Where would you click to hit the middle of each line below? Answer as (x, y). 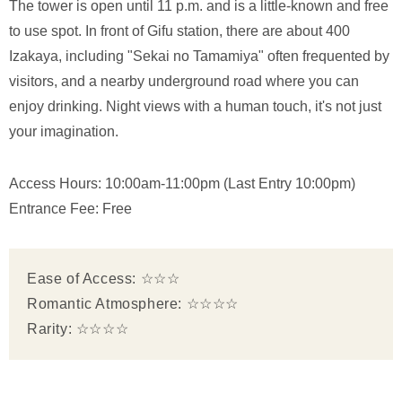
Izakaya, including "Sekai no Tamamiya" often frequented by (199, 56)
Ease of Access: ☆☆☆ (104, 278)
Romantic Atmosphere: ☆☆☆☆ (133, 303)
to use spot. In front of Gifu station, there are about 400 (179, 31)
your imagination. (64, 131)
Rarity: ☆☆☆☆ (78, 328)
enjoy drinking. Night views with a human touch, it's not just (195, 106)
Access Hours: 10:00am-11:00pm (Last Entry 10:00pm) (182, 183)
